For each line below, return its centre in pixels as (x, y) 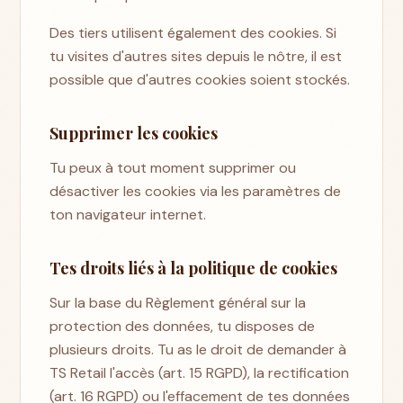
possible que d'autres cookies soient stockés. (200, 79)
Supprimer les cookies (134, 133)
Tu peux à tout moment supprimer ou (173, 167)
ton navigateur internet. (128, 214)
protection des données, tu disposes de (183, 326)
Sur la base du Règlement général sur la (178, 302)
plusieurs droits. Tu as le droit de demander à (198, 349)
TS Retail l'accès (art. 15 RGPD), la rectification (200, 372)
